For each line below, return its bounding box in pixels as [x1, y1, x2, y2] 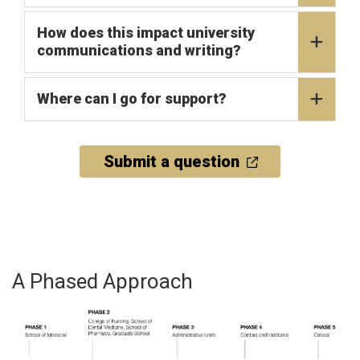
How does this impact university [37, 23, 255, 41]
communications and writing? [37, 41, 241, 59]
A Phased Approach [12, 268, 193, 293]
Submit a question [104, 151, 239, 171]
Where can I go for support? [37, 89, 227, 107]
